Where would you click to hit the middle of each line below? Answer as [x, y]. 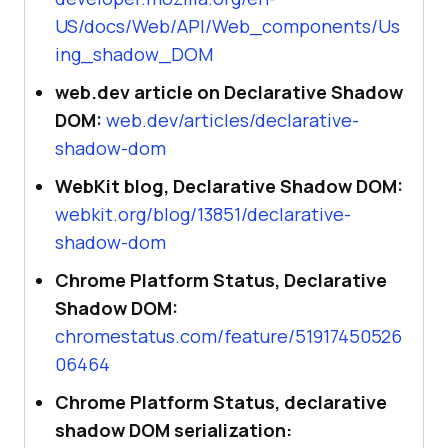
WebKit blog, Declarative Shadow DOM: [229, 186]
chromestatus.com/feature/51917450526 [228, 336]
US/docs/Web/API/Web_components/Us [227, 26]
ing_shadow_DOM [134, 54]
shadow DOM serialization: [173, 430]
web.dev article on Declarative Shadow [229, 92]
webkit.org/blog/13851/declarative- [203, 214]
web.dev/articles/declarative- [232, 120]
